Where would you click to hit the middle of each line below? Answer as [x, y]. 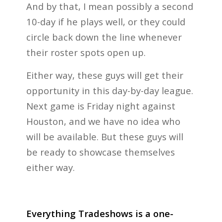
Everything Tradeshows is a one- [100, 214]
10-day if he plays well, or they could [106, 21]
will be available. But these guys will [105, 137]
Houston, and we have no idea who [103, 121]
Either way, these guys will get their [105, 75]
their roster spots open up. [86, 52]
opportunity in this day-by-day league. [110, 91]
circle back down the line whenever [104, 37]
